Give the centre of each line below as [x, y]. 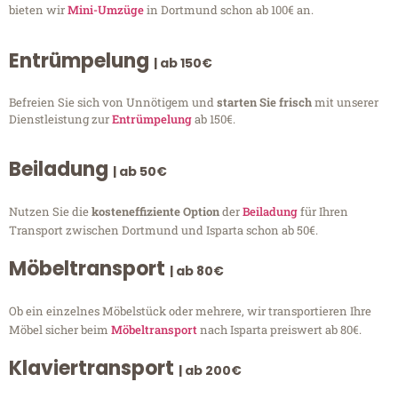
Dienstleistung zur [60, 119]
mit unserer [346, 102]
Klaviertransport [94, 369]
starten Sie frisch [266, 102]
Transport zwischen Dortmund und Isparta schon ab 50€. [163, 231]
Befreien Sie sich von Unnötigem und [113, 102]
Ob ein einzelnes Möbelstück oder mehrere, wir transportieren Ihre [190, 311]
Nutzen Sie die [50, 212]
